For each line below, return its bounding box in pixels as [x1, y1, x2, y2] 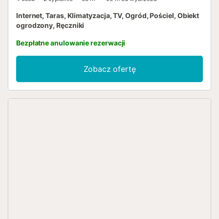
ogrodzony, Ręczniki [16, 21, 85, 29]
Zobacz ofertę [83, 64, 136, 74]
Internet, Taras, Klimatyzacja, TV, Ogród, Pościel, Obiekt [16, 11, 199, 20]
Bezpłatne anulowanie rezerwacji [16, 38, 126, 47]
